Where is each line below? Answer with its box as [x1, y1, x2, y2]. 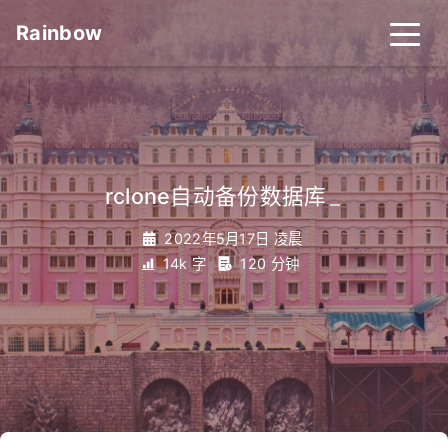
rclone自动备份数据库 [104, 183, 327, 209]
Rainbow [16, 21, 103, 45]
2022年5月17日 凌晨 [164, 230, 303, 247]
